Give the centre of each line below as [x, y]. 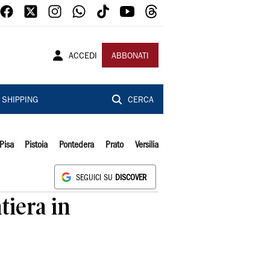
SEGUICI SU [96, 178]
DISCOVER [131, 178]
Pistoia [36, 145]
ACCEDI [83, 57]
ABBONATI [130, 57]
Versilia [146, 145]
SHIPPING [20, 101]
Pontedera [77, 145]
